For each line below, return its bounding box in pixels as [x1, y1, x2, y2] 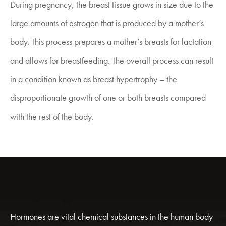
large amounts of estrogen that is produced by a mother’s [10, 17, 204, 29]
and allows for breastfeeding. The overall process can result [10, 54, 213, 66]
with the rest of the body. [10, 110, 93, 122]
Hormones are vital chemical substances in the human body [10, 211, 213, 222]
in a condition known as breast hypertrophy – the [10, 73, 177, 85]
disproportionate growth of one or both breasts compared [10, 92, 206, 103]
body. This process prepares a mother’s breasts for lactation [10, 36, 211, 47]
